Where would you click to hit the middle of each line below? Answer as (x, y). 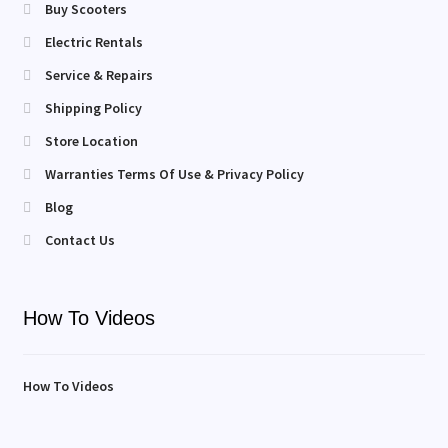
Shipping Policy (94, 108)
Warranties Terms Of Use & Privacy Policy (175, 174)
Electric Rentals (94, 42)
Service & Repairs (99, 75)
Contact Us (80, 240)
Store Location (92, 141)
